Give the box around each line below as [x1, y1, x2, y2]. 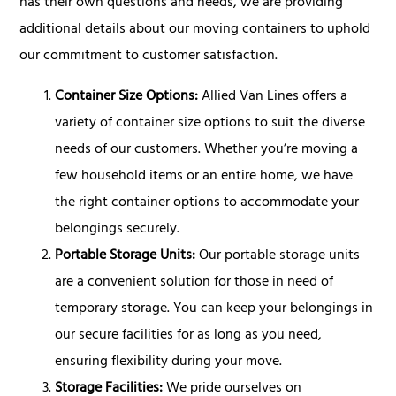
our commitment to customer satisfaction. [19, 42, 278, 70]
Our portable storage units [199, 242, 361, 270]
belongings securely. [55, 216, 180, 243]
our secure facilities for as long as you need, [55, 322, 323, 349]
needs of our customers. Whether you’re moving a [55, 136, 359, 164]
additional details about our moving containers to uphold [19, 16, 371, 43]
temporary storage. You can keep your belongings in [55, 295, 374, 323]
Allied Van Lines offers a [202, 83, 348, 110]
